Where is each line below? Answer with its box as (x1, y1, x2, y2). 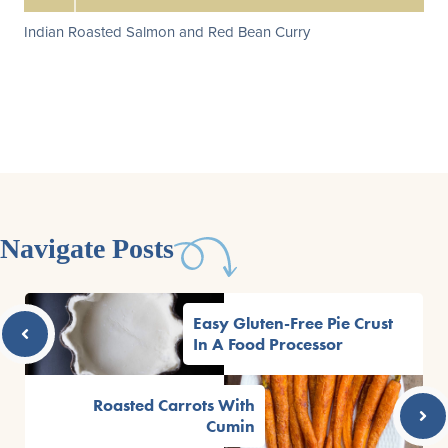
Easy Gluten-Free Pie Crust (193, 313, 393, 334)
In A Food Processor (193, 334, 343, 355)
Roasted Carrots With (93, 395, 255, 416)
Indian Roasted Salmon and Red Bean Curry (24, 21, 310, 43)
